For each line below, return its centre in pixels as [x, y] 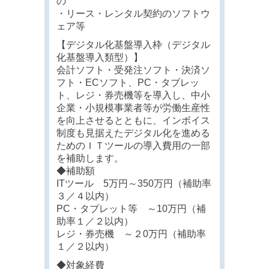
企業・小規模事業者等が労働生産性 [134, 107]
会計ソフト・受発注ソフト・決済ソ [134, 70]
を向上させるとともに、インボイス [134, 120]
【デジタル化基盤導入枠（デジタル [134, 44]
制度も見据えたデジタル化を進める [134, 133]
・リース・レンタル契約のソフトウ [134, 13]
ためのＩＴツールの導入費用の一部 [134, 145]
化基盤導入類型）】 [100, 57]
